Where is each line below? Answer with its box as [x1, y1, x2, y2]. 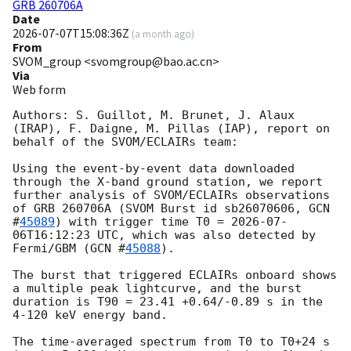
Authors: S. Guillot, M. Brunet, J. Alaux [13, 108, 295, 123]
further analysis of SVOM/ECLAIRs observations [13, 188, 330, 203]
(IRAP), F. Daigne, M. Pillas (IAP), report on [13, 121, 330, 136]
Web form [13, 81, 66, 98]
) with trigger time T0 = [55, 215, 231, 230]
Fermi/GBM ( [13, 241, 90, 256]
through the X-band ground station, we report [13, 175, 323, 190]
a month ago [135, 27, 191, 41]
